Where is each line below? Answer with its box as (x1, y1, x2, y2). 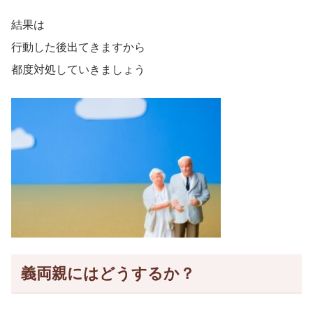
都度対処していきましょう (11, 64, 145, 76)
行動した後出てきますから (11, 41, 145, 54)
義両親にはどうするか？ (20, 265, 195, 283)
